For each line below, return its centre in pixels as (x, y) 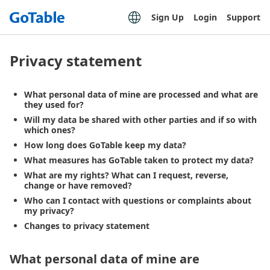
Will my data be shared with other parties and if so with (140, 120)
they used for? (54, 105)
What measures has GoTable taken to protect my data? (139, 160)
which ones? (50, 130)
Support (243, 17)
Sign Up (168, 17)
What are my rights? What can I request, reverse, (126, 175)
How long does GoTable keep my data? (105, 145)
